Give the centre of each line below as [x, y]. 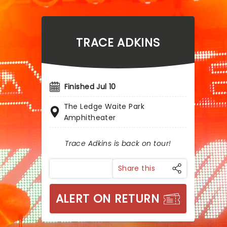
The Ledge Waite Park [104, 106]
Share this [136, 168]
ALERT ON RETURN [107, 199]
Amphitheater [90, 118]
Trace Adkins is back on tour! [118, 143]
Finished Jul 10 [90, 87]
